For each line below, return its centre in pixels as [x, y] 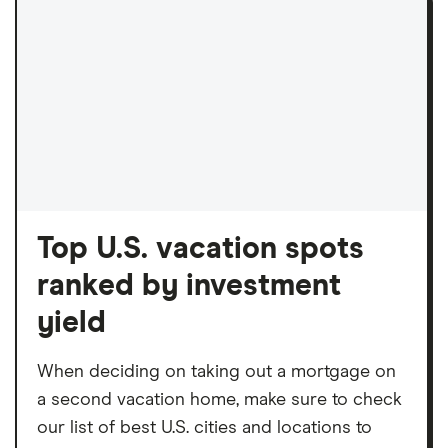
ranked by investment [189, 285]
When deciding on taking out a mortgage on [216, 371]
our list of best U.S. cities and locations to [204, 427]
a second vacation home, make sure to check [219, 399]
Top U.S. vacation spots [200, 248]
